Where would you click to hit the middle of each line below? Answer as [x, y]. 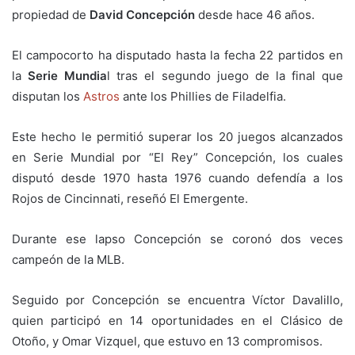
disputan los [48, 96]
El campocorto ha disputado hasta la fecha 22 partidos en [177, 55]
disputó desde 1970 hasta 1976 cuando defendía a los [177, 177]
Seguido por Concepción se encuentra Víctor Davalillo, [177, 300]
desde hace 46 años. [255, 14]
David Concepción [142, 14]
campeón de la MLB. [68, 259]
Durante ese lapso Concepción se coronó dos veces [177, 239]
